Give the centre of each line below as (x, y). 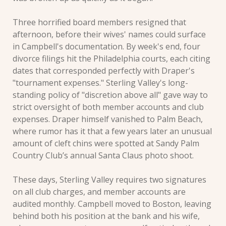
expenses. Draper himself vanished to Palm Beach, (108, 119)
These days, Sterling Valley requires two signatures (109, 179)
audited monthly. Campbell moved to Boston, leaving (112, 204)
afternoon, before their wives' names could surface (109, 34)
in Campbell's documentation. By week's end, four (106, 46)
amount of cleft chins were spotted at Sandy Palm (106, 143)
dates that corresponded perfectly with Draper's (104, 70)
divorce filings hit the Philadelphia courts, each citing (111, 58)
